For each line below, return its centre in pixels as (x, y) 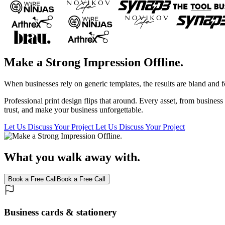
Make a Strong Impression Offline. (94, 62)
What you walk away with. (72, 157)
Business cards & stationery (61, 212)
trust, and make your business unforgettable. (74, 109)
